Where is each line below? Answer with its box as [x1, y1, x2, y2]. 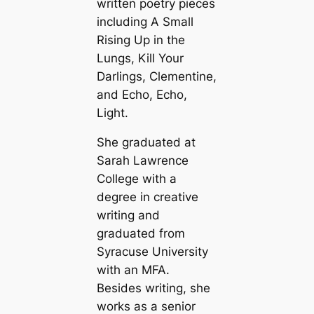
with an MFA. [96, 263, 170, 278]
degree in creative [96, 190, 198, 205]
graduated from [96, 226, 185, 241]
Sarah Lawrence [96, 153, 189, 168]
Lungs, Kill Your [96, 50, 184, 65]
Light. [96, 105, 128, 120]
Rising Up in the [96, 32, 185, 47]
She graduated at [96, 135, 196, 150]
